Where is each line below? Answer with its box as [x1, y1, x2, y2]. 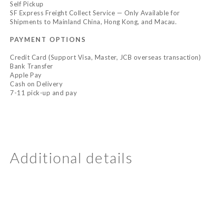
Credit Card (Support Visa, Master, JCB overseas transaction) [10, 53, 201, 62]
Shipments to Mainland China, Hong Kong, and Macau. [10, 18, 177, 26]
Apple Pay [10, 71, 42, 79]
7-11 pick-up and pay [10, 89, 77, 97]
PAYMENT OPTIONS [10, 36, 86, 44]
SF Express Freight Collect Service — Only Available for [10, 9, 180, 17]
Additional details [10, 148, 133, 167]
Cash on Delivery [10, 80, 63, 88]
